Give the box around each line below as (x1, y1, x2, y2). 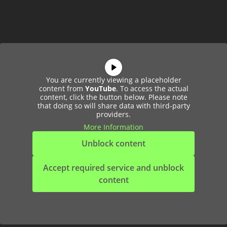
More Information (84, 122, 143, 132)
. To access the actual (116, 84, 188, 93)
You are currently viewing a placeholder (46, 75, 181, 85)
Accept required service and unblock (43, 162, 184, 173)
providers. (96, 109, 131, 119)
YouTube (85, 84, 116, 93)
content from (39, 84, 85, 93)
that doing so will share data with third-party (37, 101, 190, 110)
